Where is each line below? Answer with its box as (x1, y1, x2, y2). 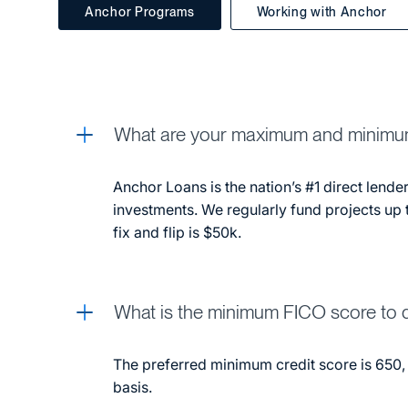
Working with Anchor (256, 4, 387, 19)
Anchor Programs (85, 4, 195, 19)
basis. (113, 377, 152, 396)
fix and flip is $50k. (113, 222, 241, 241)
